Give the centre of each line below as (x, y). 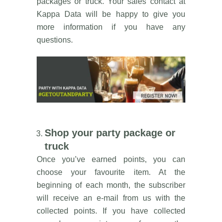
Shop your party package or (110, 133)
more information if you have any (111, 27)
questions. (55, 40)
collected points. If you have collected (111, 211)
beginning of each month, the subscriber (111, 185)
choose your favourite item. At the (111, 172)
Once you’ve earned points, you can (111, 160)
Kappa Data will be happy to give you (111, 14)
